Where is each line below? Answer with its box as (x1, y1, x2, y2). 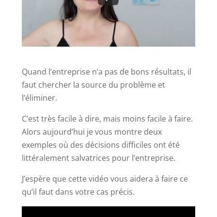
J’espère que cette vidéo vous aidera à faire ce (21, 173, 188, 185)
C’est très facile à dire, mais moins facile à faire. (21, 113, 193, 124)
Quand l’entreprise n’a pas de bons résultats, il (21, 66, 191, 77)
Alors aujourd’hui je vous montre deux (21, 126, 162, 138)
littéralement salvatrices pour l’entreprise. (21, 153, 175, 164)
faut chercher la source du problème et (21, 79, 165, 91)
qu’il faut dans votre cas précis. (21, 186, 135, 198)
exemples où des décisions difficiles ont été (21, 139, 180, 151)
